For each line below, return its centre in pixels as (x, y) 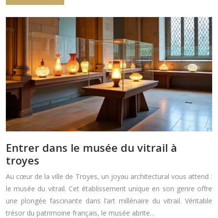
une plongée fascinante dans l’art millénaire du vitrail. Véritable (109, 201)
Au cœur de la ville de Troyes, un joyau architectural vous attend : (109, 177)
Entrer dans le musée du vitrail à (91, 148)
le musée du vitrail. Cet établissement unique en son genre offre (109, 189)
